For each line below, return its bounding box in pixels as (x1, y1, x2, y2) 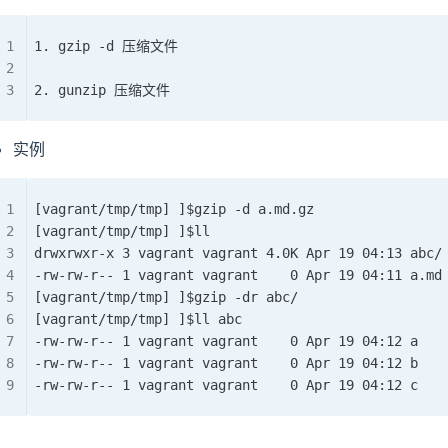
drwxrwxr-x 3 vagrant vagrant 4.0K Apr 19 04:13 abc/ (34, 244, 442, 261)
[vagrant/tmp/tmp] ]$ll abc (34, 310, 242, 327)
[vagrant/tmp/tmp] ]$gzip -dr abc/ (34, 288, 298, 305)
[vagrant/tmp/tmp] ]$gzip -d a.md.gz (34, 200, 314, 217)
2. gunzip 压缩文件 (34, 81, 170, 98)
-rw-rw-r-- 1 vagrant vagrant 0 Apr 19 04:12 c (34, 376, 418, 393)
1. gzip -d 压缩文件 (34, 37, 178, 54)
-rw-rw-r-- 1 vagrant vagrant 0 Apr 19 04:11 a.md (34, 266, 442, 283)
